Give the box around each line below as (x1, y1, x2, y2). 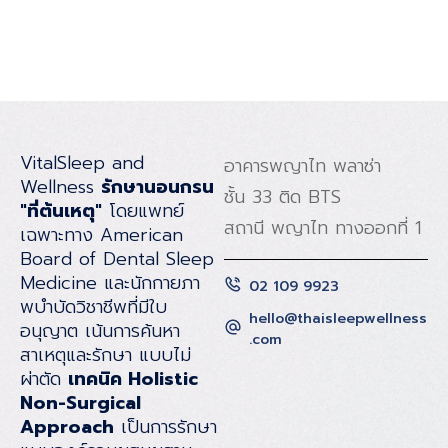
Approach (20, 413, 114, 442)
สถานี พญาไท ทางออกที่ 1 (224, 214, 421, 243)
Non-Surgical (20, 389, 141, 418)
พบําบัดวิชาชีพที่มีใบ (20, 293, 167, 322)
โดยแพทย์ (102, 197, 184, 226)
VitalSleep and (20, 149, 144, 178)
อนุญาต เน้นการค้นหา (20, 317, 180, 346)
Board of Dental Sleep (20, 245, 214, 274)
